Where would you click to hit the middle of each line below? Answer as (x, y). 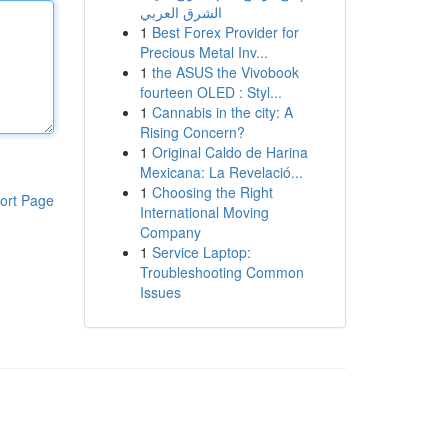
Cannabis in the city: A (222, 112)
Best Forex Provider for (225, 32)
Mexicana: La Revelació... (221, 172)
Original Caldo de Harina (229, 152)
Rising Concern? (192, 132)
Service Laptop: (201, 252)
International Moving (204, 212)
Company (170, 232)
